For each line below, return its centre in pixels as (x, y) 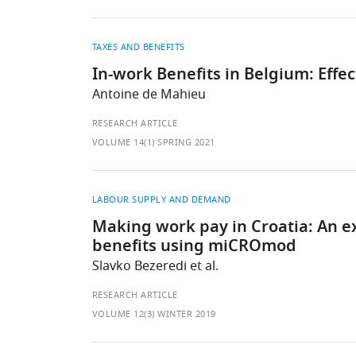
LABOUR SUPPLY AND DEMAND (161, 199)
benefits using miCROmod (194, 247)
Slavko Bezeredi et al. (155, 266)
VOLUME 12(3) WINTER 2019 (154, 314)
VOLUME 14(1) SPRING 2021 (153, 142)
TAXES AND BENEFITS (138, 47)
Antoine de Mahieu (149, 95)
